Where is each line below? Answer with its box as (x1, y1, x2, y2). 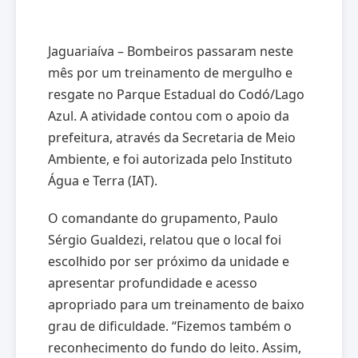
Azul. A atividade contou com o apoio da (48, 106, 289, 125)
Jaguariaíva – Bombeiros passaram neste (48, 42, 293, 60)
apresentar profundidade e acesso (48, 273, 257, 292)
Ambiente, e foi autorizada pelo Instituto (48, 149, 292, 168)
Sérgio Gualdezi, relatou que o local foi (48, 230, 281, 249)
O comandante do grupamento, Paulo (48, 209, 278, 227)
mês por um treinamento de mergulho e (48, 63, 292, 82)
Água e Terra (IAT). (48, 171, 157, 189)
